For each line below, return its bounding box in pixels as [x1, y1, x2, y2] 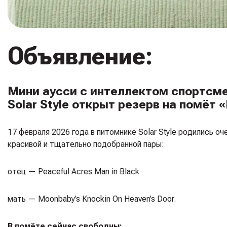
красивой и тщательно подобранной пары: [8, 139, 164, 149]
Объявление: [8, 41, 153, 70]
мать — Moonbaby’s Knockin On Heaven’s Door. [8, 194, 176, 204]
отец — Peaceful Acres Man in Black [8, 166, 139, 176]
